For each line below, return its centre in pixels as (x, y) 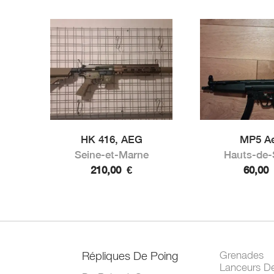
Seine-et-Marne (111, 155)
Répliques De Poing (130, 256)
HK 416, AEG (111, 140)
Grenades (242, 255)
